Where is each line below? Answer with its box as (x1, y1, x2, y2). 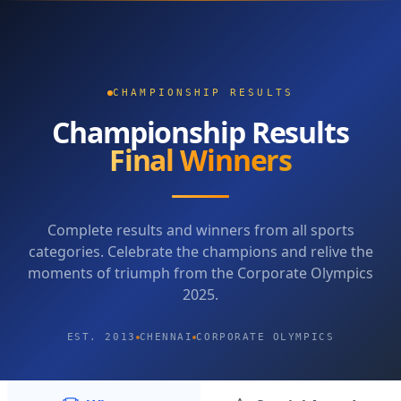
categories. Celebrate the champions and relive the (28, 242, 373, 261)
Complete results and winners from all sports (47, 220, 354, 240)
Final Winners (108, 141, 293, 179)
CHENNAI (139, 331, 193, 343)
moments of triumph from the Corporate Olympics (28, 263, 373, 283)
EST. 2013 (66, 331, 136, 343)
